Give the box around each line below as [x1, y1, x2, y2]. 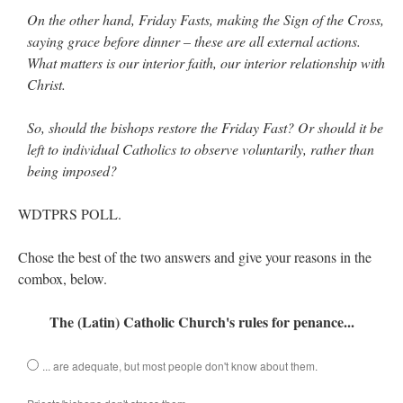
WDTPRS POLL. [18, 204, 121, 224]
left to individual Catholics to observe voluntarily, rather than [27, 139, 374, 159]
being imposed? [27, 161, 117, 181]
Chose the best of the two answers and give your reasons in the [18, 247, 372, 267]
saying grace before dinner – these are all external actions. [27, 31, 361, 51]
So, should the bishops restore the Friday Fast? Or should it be [27, 118, 383, 138]
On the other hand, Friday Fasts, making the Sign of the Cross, [27, 10, 384, 30]
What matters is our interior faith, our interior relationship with [27, 53, 385, 73]
